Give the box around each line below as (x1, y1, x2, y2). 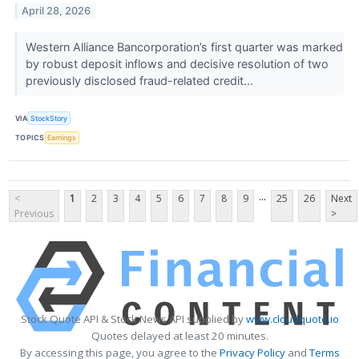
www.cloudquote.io (245, 311, 339, 326)
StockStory (30, 114, 68, 123)
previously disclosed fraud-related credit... (25, 74, 256, 88)
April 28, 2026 (22, 5, 91, 18)
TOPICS (15, 133, 45, 143)
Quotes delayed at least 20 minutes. (91, 328, 268, 343)
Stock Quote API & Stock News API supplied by (20, 311, 246, 326)
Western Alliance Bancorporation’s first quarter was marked (25, 40, 343, 54)
